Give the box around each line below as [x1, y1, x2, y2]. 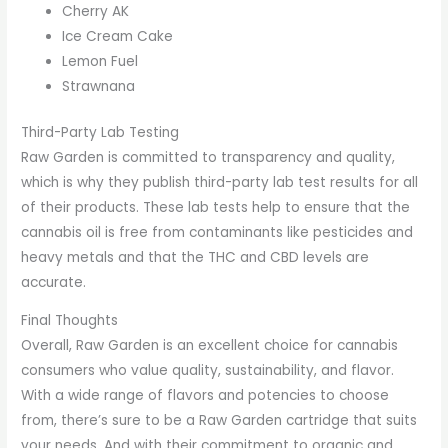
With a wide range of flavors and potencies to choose [21, 386, 390, 406]
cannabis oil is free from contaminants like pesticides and [21, 222, 414, 242]
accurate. [21, 272, 87, 292]
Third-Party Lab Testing [21, 122, 180, 142]
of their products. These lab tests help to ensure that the [21, 197, 411, 217]
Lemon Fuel [62, 52, 139, 72]
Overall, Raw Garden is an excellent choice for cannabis [21, 336, 399, 356]
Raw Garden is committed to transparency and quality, [21, 147, 396, 167]
